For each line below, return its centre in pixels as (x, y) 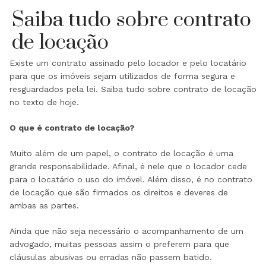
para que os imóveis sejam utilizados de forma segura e (122, 76)
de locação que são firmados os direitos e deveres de (119, 192)
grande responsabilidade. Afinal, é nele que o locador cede (128, 166)
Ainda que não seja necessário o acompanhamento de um (126, 231)
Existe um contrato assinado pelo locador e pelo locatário (128, 63)
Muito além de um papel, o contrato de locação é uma (121, 153)
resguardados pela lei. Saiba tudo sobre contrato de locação (133, 89)
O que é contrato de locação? (72, 127)
